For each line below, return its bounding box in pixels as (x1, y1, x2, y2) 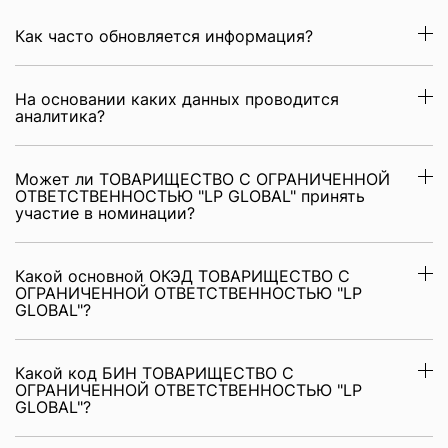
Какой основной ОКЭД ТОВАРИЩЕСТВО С (15, 266, 350, 286)
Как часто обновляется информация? (15, 26, 313, 46)
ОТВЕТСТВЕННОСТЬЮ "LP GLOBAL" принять (15, 186, 365, 206)
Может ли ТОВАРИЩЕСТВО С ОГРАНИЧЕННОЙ (15, 169, 390, 189)
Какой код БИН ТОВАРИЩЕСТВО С (15, 363, 294, 383)
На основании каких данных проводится (15, 89, 339, 109)
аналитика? (15, 106, 105, 126)
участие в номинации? (15, 203, 195, 223)
